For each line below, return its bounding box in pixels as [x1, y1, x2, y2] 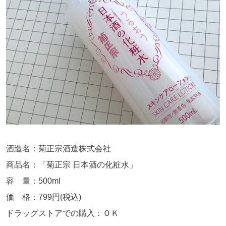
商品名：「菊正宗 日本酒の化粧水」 [6, 160, 137, 169]
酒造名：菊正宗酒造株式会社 [6, 144, 111, 153]
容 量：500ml [6, 176, 61, 185]
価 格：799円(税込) [6, 192, 81, 201]
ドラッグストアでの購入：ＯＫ [6, 208, 119, 217]
